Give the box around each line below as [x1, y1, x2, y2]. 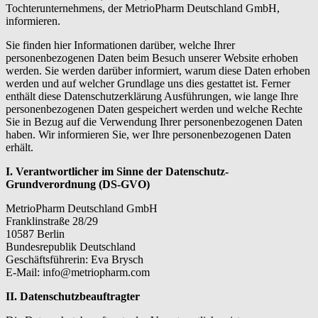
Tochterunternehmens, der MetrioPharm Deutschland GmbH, [6, 1, 280, 14]
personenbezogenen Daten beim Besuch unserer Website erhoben [6, 51, 298, 64]
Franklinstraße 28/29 [6, 214, 98, 227]
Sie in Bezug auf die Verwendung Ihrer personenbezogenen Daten [6, 115, 302, 128]
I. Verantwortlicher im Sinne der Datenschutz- [6, 165, 229, 177]
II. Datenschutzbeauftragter [6, 290, 140, 302]
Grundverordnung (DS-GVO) [6, 177, 150, 190]
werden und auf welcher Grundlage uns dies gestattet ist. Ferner [6, 77, 290, 89]
